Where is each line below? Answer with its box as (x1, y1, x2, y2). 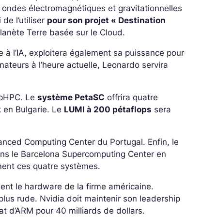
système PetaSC (37, 93, 105, 103)
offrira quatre (105, 93, 158, 103)
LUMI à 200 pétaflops (64, 105, 152, 115)
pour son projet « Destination (47, 15, 166, 26)
